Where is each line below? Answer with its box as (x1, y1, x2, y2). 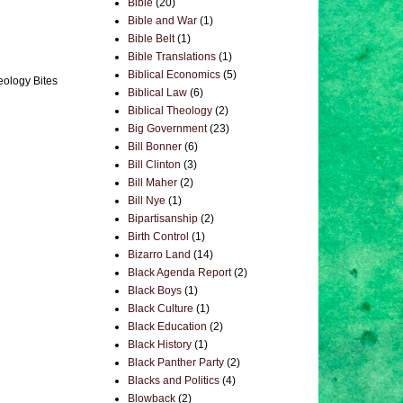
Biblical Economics (128, 68, 220, 81)
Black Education (128, 320, 207, 333)
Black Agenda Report (128, 266, 231, 279)
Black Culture (128, 302, 193, 315)
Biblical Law (128, 86, 187, 99)
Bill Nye (128, 194, 166, 207)
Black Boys (128, 284, 182, 297)
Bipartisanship (128, 212, 198, 225)
